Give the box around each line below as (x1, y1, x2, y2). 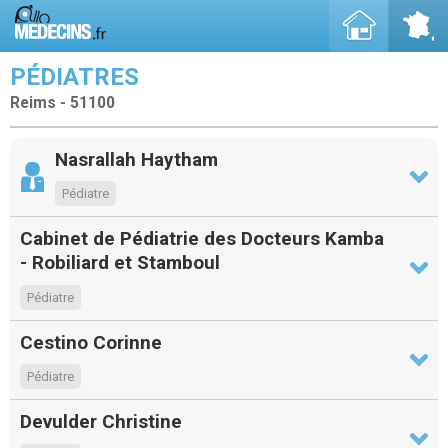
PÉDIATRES (10, 63, 139, 91)
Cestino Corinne (20, 330, 162, 354)
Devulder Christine (20, 410, 182, 434)
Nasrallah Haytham (55, 147, 218, 171)
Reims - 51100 (10, 94, 115, 112)
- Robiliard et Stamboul (20, 251, 220, 275)
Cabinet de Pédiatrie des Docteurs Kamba (20, 227, 384, 251)
